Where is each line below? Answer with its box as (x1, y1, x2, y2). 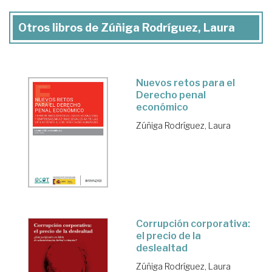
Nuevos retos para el (136, 76, 235, 89)
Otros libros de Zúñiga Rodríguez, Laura (18, 21, 235, 34)
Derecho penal (136, 89, 206, 101)
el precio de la (136, 230, 201, 242)
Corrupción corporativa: (136, 218, 250, 230)
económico (136, 101, 188, 113)
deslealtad (136, 242, 188, 254)
